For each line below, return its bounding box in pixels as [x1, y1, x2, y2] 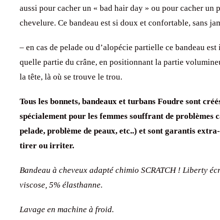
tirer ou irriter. [20, 140, 74, 150]
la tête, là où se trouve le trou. [20, 72, 122, 82]
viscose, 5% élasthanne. [20, 180, 103, 190]
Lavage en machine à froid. [20, 204, 114, 214]
